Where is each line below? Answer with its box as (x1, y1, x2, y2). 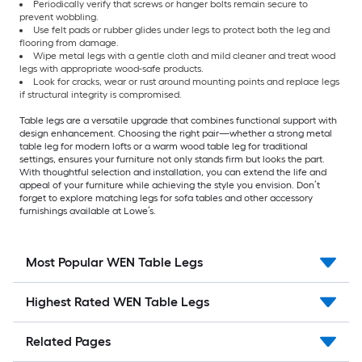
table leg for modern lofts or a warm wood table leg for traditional (19, 141, 308, 153)
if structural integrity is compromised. (19, 89, 182, 101)
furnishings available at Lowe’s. (19, 205, 156, 217)
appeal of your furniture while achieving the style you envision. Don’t (19, 179, 320, 192)
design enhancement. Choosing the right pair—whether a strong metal (19, 128, 332, 140)
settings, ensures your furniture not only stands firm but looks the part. (19, 154, 325, 166)
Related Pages (26, 334, 111, 350)
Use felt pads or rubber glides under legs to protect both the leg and (33, 24, 330, 36)
